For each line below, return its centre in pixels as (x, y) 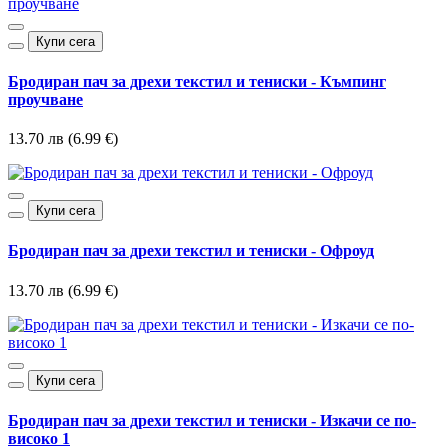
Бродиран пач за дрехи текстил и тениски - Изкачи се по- (212, 420)
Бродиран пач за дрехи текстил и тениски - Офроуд (191, 251)
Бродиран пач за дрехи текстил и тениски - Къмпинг (197, 81)
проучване (45, 99)
